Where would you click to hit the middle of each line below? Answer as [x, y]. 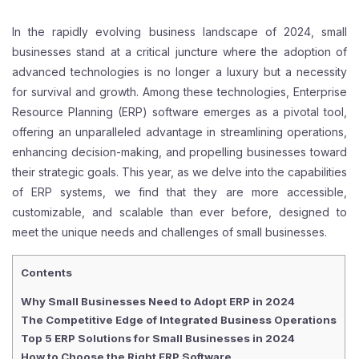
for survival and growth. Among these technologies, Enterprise [179, 91]
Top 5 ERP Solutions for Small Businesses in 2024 [158, 339]
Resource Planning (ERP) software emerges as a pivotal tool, [179, 111]
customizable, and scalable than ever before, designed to [179, 212]
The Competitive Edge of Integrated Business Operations [179, 320]
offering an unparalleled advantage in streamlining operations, [179, 131]
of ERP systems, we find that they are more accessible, [179, 192]
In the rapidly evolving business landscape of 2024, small [179, 31]
